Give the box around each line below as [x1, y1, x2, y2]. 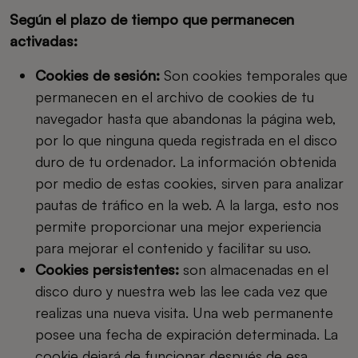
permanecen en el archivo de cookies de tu [35, 88, 314, 105]
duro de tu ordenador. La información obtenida [35, 153, 336, 170]
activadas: [10, 32, 78, 50]
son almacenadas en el [183, 261, 328, 278]
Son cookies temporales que [164, 66, 348, 84]
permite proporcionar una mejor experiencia [35, 217, 321, 235]
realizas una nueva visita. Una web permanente [35, 304, 333, 321]
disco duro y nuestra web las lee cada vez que [35, 282, 328, 300]
